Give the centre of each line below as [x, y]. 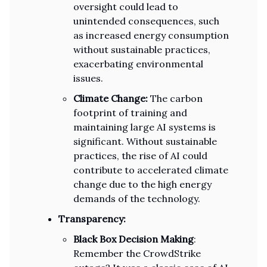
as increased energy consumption [151, 35]
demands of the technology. [137, 198]
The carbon [175, 98]
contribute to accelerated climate [151, 170]
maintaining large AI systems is [145, 127]
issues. [88, 78]
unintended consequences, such [146, 21]
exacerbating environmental [138, 64]
